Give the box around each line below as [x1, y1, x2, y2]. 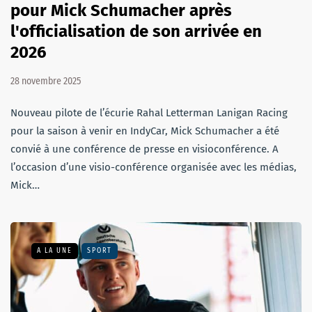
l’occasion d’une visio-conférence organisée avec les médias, [10, 161, 297, 174]
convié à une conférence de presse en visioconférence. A [10, 143, 279, 156]
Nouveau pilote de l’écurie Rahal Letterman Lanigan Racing [10, 107, 288, 120]
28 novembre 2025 [10, 75, 81, 88]
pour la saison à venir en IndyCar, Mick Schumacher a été [10, 125, 279, 138]
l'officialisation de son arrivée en [10, 22, 262, 42]
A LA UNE [37, 247, 72, 256]
